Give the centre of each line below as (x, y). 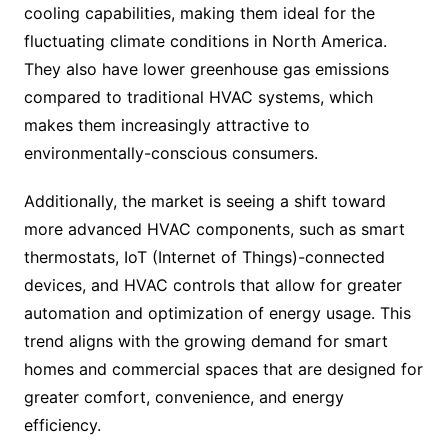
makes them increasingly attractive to (166, 125)
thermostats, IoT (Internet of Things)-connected (204, 257)
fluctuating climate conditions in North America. (205, 41)
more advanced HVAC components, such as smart (214, 229)
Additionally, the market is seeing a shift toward (204, 201)
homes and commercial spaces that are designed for (223, 369)
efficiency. (62, 425)
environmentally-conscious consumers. (170, 153)
